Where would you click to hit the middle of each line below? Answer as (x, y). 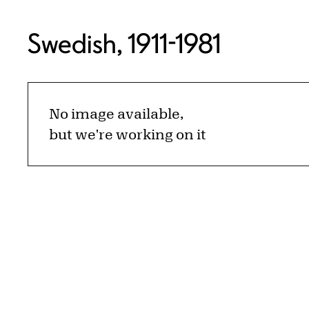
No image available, (116, 114)
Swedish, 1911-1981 (124, 43)
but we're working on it (128, 134)
